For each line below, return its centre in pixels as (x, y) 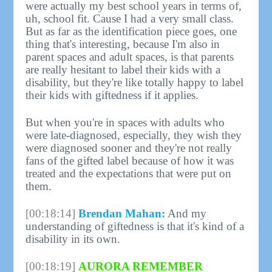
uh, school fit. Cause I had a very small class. (130, 18)
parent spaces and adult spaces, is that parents (130, 56)
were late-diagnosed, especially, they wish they (134, 135)
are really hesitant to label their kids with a (123, 69)
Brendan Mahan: (122, 213)
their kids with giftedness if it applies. (112, 95)
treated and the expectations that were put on (129, 173)
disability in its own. (73, 239)
